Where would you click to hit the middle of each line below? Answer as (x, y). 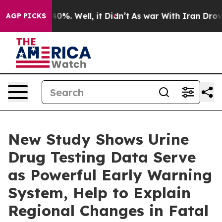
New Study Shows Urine (98, 139)
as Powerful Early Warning (110, 175)
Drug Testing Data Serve (102, 157)
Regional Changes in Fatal (108, 211)
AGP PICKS (26, 16)
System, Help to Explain (99, 193)
